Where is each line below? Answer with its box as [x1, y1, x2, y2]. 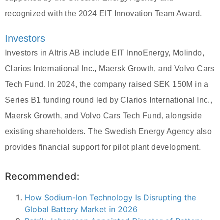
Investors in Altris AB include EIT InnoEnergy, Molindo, [5, 49, 204, 57]
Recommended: [5, 170, 80, 183]
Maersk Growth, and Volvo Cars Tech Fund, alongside [5, 111, 202, 120]
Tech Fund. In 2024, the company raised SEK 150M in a [5, 80, 209, 89]
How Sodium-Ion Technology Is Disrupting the [25, 192, 196, 203]
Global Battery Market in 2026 [25, 204, 137, 215]
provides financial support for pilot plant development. [5, 143, 201, 152]
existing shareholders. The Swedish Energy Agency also [5, 127, 212, 136]
